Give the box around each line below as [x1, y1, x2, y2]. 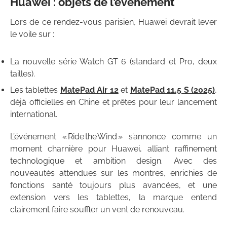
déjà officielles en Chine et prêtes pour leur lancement [10, 97, 217, 107]
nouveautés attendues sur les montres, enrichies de [10, 168, 217, 178]
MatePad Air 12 [60, 85, 119, 95]
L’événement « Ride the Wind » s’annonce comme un [10, 132, 217, 142]
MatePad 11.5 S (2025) [130, 85, 215, 95]
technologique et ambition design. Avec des [10, 156, 217, 166]
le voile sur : [10, 29, 54, 40]
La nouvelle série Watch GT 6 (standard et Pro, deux [10, 57, 217, 67]
